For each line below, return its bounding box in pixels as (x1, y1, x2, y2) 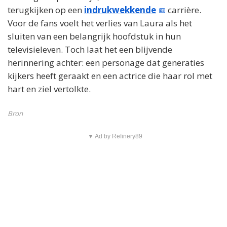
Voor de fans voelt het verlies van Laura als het (8, 17, 192, 29)
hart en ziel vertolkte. (8, 83, 91, 95)
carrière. (166, 4, 202, 16)
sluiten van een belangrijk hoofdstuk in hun (8, 30, 181, 43)
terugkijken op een (8, 4, 84, 16)
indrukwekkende (84, 4, 156, 16)
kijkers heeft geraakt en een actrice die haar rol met (8, 70, 212, 82)
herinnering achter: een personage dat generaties (8, 57, 204, 69)
